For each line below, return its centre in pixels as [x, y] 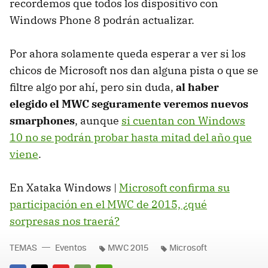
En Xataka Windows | [64, 188]
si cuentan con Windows [183, 121]
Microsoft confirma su [174, 188]
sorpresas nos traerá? [65, 221]
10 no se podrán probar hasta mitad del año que [131, 138]
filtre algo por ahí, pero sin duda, [93, 87]
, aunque [98, 121]
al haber [197, 87]
